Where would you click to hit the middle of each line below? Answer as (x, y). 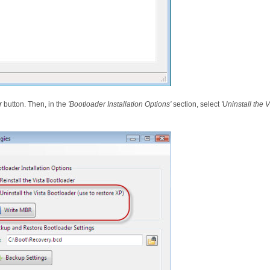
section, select (196, 105)
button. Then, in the (35, 105)
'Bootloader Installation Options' (120, 105)
